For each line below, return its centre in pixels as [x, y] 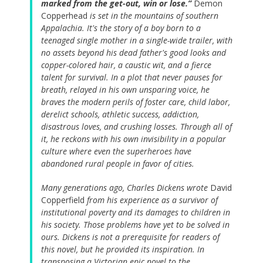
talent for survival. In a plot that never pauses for [132, 77]
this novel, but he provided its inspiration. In [123, 249]
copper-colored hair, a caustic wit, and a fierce [126, 65]
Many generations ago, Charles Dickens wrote [126, 188]
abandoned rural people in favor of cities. [118, 164]
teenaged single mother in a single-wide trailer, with [137, 41]
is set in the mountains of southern [153, 16]
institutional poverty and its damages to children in [136, 213]
